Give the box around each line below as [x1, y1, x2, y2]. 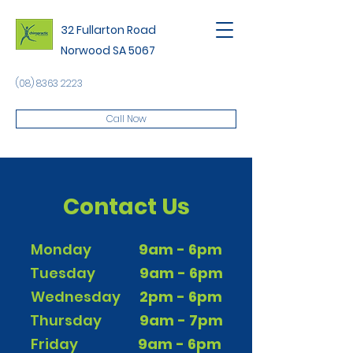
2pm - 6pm [139, 287, 222, 307]
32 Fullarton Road [61, 22, 156, 38]
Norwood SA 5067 [61, 43, 155, 58]
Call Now [106, 112, 147, 125]
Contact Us [62, 191, 190, 222]
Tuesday [29, 263, 139, 283]
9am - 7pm [139, 310, 223, 330]
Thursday [29, 310, 139, 330]
